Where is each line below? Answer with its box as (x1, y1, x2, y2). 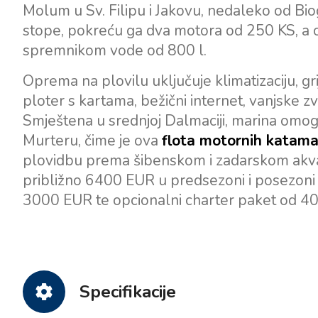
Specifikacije (79, 280, 176, 303)
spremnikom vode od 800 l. (23, 40, 207, 60)
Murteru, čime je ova (23, 131, 162, 150)
